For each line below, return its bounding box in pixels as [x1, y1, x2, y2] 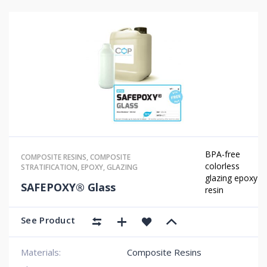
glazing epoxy [205, 172, 258, 184]
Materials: [21, 246, 61, 258]
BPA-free [205, 148, 241, 160]
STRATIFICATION [21, 162, 77, 172]
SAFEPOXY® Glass [21, 180, 116, 194]
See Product [21, 214, 76, 226]
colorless [205, 160, 240, 172]
